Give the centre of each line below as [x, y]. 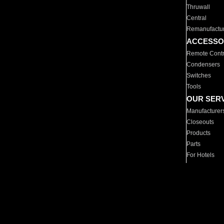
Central [197, 18]
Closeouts [200, 122]
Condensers [203, 64]
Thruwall [198, 7]
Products [199, 133]
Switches [199, 75]
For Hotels [201, 155]
